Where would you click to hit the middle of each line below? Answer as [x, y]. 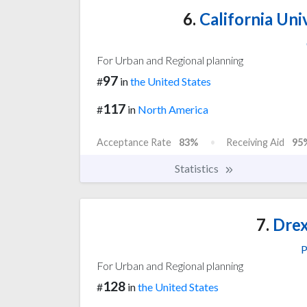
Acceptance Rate [134, 142]
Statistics [198, 168]
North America [173, 109]
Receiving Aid [255, 142]
